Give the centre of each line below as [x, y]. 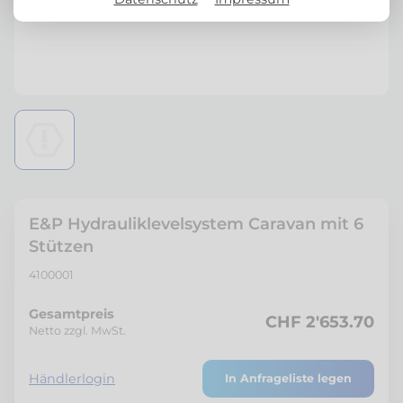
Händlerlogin [72, 379]
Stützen [61, 247]
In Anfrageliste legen [288, 379]
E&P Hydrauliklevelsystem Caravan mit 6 [196, 224]
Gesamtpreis [72, 314]
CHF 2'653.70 [320, 322]
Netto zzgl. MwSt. [77, 331]
